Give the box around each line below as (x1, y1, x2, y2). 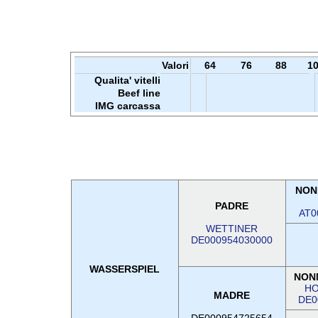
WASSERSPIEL (89, 263, 160, 275)
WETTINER (206, 223, 258, 234)
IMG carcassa (94, 100, 160, 111)
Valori (161, 60, 189, 71)
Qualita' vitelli (94, 75, 160, 86)
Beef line (117, 87, 160, 99)
